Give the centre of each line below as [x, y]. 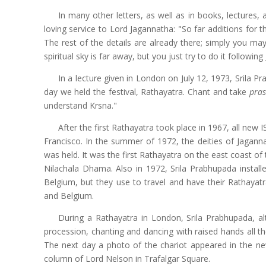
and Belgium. [69, 196]
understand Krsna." [80, 106]
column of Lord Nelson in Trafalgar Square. [127, 259]
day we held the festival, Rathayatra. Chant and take [147, 92]
